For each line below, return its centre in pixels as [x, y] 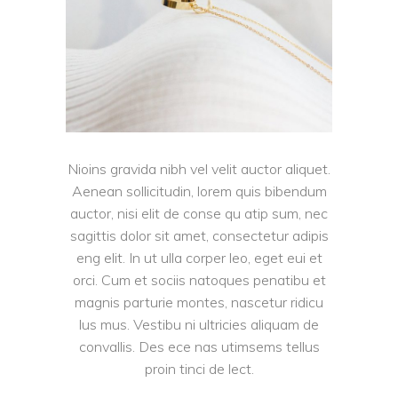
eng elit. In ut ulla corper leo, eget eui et [199, 257]
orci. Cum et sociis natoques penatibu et [199, 279]
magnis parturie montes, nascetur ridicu [199, 302]
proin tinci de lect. [199, 368]
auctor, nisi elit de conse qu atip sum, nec [199, 213]
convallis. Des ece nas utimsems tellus [199, 346]
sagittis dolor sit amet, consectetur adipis [199, 235]
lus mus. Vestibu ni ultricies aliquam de [199, 324]
